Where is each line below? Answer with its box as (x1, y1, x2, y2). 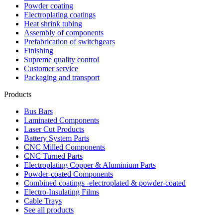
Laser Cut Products (24, 125, 84, 133)
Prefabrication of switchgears (24, 37, 115, 46)
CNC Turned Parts (24, 152, 83, 160)
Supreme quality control (24, 55, 99, 64)
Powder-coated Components (24, 170, 113, 178)
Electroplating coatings (24, 10, 96, 19)
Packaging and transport (24, 73, 100, 82)
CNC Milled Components (24, 143, 105, 151)
